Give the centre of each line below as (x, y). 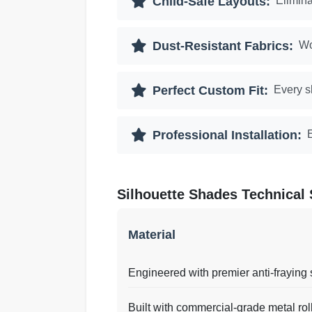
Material (152, 235)
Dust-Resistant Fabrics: (223, 46)
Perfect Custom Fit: (210, 91)
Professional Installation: (227, 135)
